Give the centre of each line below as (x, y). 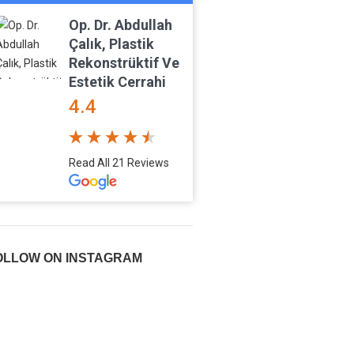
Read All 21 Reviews (119, 163)
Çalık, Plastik (111, 44)
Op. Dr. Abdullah (120, 25)
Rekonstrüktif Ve (124, 63)
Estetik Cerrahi (117, 82)
